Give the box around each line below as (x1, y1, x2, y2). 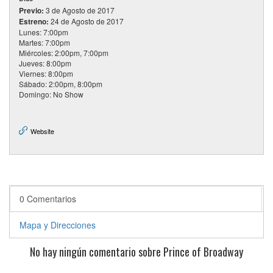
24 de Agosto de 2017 (49, 16, 124, 27)
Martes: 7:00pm (19, 37, 70, 48)
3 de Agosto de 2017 (44, 5, 115, 16)
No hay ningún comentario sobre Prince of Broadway (30, 244, 243, 260)
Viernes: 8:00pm (19, 68, 73, 79)
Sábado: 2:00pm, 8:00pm (19, 79, 102, 90)
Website (30, 126, 54, 136)
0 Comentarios (19, 193, 76, 205)
